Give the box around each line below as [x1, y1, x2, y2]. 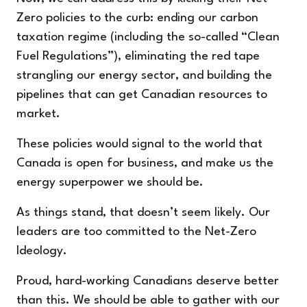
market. [16, 108, 60, 121]
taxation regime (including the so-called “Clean [16, 32, 280, 44]
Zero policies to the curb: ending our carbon [16, 12, 258, 25]
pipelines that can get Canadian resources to [16, 89, 267, 101]
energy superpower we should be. [16, 177, 204, 189]
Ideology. [16, 245, 67, 258]
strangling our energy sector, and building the [16, 70, 272, 82]
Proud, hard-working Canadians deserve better [16, 275, 279, 288]
